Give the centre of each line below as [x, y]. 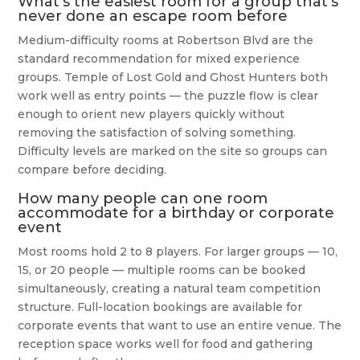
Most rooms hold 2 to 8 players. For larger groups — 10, [178, 252]
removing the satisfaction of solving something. [157, 133]
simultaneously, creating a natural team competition [170, 289]
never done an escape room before [153, 16]
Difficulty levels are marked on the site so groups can [173, 151]
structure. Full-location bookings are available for [160, 307]
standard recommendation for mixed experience [159, 59]
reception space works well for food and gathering [166, 344]
